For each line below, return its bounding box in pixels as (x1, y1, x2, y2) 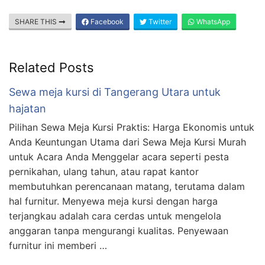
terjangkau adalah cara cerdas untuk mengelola (9, 210, 221, 222)
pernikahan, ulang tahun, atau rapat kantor (9, 166, 199, 178)
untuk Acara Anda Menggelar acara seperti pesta (9, 151, 229, 163)
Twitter (147, 17, 172, 27)
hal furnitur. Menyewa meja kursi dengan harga (9, 195, 218, 208)
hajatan (9, 102, 46, 115)
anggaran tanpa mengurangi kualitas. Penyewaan (9, 225, 228, 237)
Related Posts (9, 60, 94, 76)
